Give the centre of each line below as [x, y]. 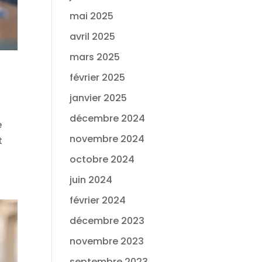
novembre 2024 [107, 139]
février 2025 [98, 77]
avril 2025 [93, 37]
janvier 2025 [99, 98]
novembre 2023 [107, 241]
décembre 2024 [108, 118]
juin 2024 [91, 180]
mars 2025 [95, 57]
